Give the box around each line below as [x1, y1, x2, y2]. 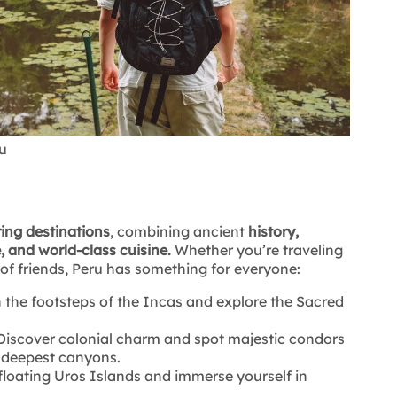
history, [248, 222, 299, 241]
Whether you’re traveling [171, 241, 343, 260]
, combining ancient [110, 222, 248, 241]
